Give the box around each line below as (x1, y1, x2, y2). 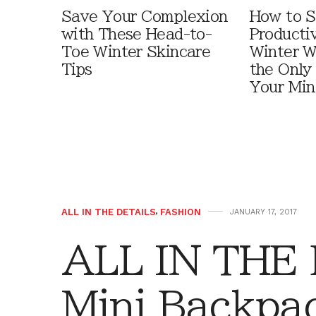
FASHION (160, 206, 201, 217)
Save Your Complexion (61, 8, 228, 24)
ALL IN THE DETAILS (61, 206, 156, 217)
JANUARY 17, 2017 (230, 207, 297, 217)
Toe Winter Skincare (61, 44, 211, 59)
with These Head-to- (61, 26, 212, 42)
